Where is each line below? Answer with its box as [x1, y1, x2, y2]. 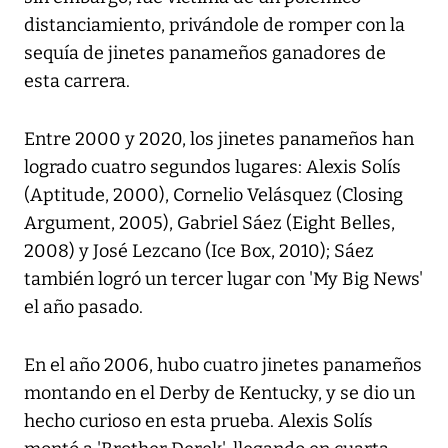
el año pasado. [24, 296, 143, 319]
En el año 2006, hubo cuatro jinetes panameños [24, 354, 422, 377]
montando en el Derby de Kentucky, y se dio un [24, 382, 415, 405]
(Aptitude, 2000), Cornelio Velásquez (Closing [24, 184, 403, 207]
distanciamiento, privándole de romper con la [24, 14, 405, 37]
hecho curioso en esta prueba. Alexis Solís [24, 410, 373, 433]
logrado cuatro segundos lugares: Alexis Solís [24, 156, 401, 179]
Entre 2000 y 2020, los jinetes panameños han [24, 128, 414, 151]
